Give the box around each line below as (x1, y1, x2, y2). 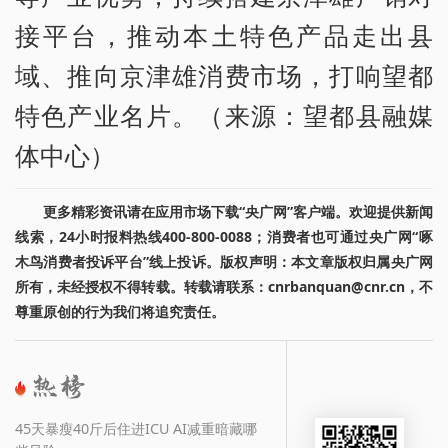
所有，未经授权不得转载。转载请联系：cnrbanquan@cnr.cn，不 (15, 277, 433, 297)
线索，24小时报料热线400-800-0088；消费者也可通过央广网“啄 (15, 227, 433, 247)
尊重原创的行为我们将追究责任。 (15, 302, 225, 322)
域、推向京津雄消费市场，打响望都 (15, 58, 433, 93)
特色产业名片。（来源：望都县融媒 (15, 98, 433, 133)
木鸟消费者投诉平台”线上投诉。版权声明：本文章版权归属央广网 (15, 252, 433, 272)
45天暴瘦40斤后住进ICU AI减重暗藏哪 (15, 418, 257, 438)
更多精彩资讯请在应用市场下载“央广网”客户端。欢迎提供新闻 (43, 202, 433, 222)
